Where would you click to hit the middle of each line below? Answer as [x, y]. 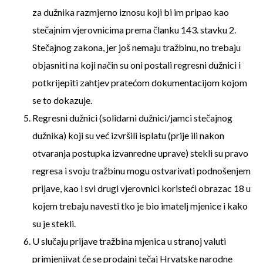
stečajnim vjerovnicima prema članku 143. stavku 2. [134, 30]
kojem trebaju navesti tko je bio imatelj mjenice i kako [140, 206]
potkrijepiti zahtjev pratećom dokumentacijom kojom [140, 82]
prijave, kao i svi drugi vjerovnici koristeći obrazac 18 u [141, 188]
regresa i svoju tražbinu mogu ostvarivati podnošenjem [141, 171]
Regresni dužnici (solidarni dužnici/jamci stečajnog [132, 118]
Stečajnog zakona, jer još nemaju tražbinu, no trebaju [136, 47]
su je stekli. [54, 223]
